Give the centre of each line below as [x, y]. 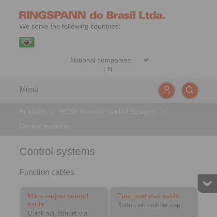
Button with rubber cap [149, 205]
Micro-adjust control [58, 196]
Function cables [47, 172]
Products [33, 111]
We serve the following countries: [70, 26]
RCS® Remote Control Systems [108, 111]
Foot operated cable [148, 196]
